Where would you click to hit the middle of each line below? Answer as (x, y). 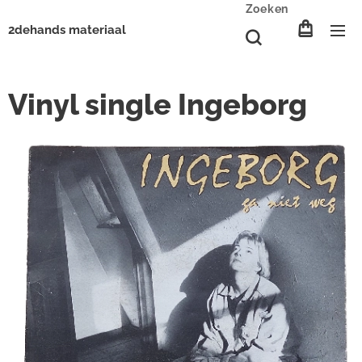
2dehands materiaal (67, 30)
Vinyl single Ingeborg (158, 104)
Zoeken (267, 9)
